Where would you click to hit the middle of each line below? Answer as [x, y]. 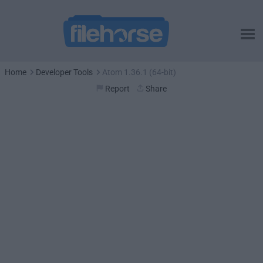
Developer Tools [64, 72]
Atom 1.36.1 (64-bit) [139, 72]
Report [117, 89]
